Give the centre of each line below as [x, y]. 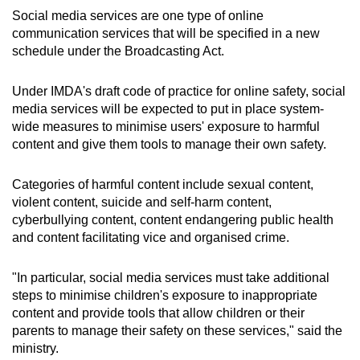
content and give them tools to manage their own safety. [169, 145]
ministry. [35, 349]
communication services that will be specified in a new [166, 34]
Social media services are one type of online [138, 16]
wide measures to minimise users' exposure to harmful [166, 127]
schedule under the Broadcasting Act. [118, 51]
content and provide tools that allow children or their [158, 313]
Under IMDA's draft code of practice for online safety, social [179, 92]
